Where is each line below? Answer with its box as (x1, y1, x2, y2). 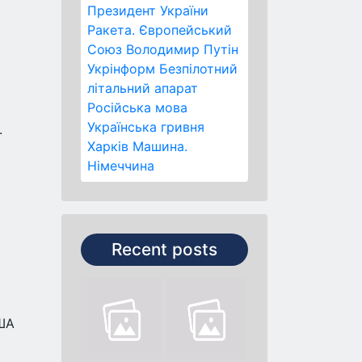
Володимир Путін (126, 41, 238, 57)
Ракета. (87, 22, 135, 38)
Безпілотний (159, 61, 238, 77)
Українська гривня (87, 119, 204, 135)
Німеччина (87, 158, 154, 174)
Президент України (87, 2, 208, 19)
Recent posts (112, 239, 217, 259)
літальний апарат (87, 80, 198, 96)
